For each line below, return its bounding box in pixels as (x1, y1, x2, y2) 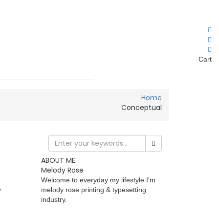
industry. (41, 196, 67, 203)
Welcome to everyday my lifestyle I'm (41, 176, 155, 184)
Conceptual (121, 103, 162, 112)
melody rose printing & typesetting (41, 186, 146, 194)
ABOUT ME (41, 155, 75, 165)
